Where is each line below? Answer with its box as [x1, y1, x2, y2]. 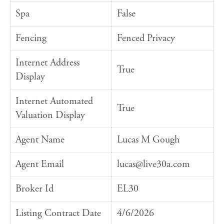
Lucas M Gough [117, 133, 179, 146]
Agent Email [15, 158, 64, 171]
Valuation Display [15, 109, 85, 122]
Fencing [15, 32, 46, 45]
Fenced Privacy [117, 32, 175, 45]
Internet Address [15, 56, 79, 69]
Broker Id [15, 182, 53, 195]
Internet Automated [15, 95, 93, 108]
